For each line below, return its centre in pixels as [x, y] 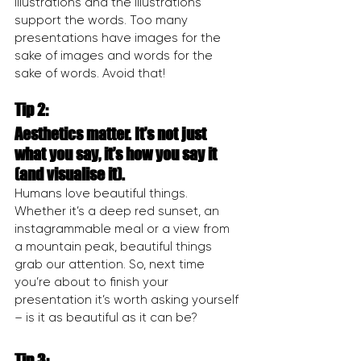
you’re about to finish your [93, 282]
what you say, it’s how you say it [117, 154]
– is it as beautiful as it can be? [106, 318]
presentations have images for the [119, 38]
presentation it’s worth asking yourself [128, 300]
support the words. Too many [103, 21]
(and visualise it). [70, 174]
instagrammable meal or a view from [124, 229]
